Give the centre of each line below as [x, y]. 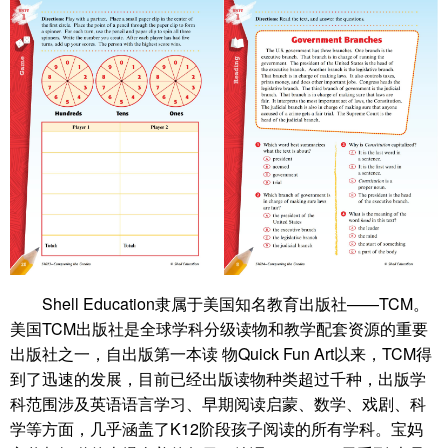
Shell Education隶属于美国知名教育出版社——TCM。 [235, 304]
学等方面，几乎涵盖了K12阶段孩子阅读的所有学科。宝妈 [216, 429]
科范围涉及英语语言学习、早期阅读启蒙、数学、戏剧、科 [218, 404]
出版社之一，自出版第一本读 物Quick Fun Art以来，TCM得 [221, 354]
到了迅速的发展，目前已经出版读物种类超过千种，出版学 [218, 379]
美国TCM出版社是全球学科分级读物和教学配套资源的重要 [219, 329]
